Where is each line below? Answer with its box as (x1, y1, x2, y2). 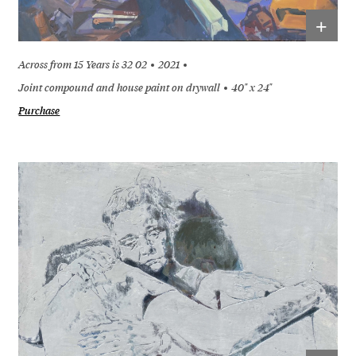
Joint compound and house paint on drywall (18, 79, 221, 95)
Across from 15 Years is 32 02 (18, 56, 148, 72)
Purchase (18, 103, 60, 118)
